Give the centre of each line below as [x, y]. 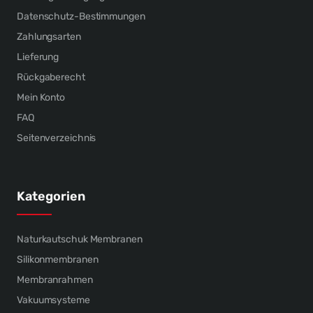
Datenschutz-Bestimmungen [81, 16]
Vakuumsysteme [53, 300]
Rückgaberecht [51, 77]
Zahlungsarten [49, 36]
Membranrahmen [55, 279]
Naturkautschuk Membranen [80, 239]
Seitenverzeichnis [57, 138]
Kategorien [51, 196]
